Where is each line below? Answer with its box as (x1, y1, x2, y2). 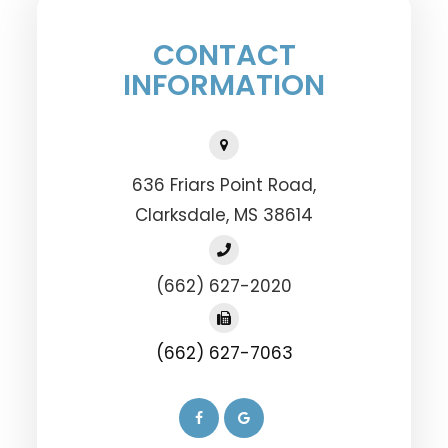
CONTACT (152, 35, 296, 76)
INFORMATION (123, 65, 325, 106)
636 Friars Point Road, (132, 173, 316, 198)
